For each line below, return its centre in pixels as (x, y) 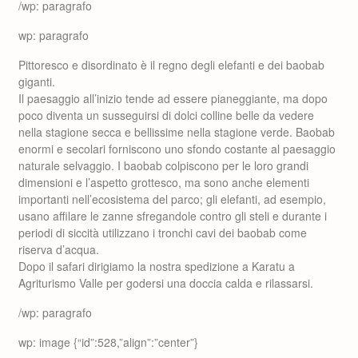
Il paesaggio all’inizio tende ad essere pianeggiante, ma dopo (173, 98)
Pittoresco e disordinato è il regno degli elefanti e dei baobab (171, 65)
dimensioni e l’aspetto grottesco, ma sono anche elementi (164, 182)
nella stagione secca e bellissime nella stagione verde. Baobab (177, 132)
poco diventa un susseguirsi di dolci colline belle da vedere (166, 115)
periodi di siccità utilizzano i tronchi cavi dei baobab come (163, 233)
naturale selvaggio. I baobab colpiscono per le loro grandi (163, 165)
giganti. (37, 82)
